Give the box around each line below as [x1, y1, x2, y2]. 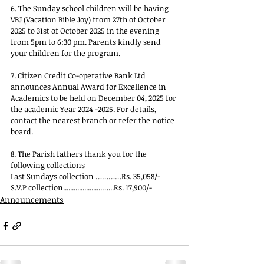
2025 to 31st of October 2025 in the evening [11, 25, 161, 36]
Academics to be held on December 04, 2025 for [11, 93, 178, 103]
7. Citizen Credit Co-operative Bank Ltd [11, 70, 147, 81]
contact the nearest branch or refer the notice [11, 115, 176, 126]
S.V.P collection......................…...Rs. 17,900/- [11, 182, 152, 193]
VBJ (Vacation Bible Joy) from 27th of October [11, 14, 167, 25]
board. [11, 126, 33, 137]
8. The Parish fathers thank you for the [11, 148, 148, 159]
